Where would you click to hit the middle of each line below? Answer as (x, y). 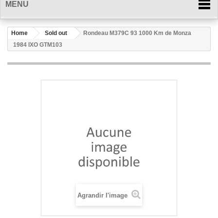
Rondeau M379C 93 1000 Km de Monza (137, 33)
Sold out (56, 33)
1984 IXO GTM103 (38, 45)
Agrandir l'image (103, 195)
